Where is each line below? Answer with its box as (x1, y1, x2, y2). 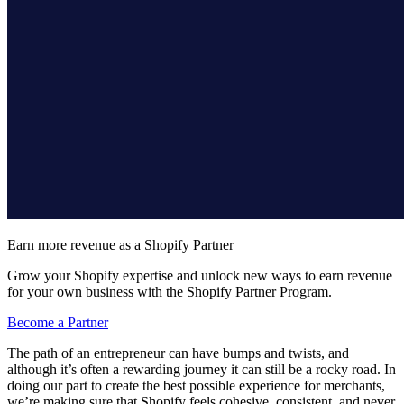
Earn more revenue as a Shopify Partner (7, 236, 234, 252)
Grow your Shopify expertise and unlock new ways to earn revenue (7, 267, 392, 283)
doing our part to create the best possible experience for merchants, (7, 377, 385, 393)
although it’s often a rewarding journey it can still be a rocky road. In (7, 361, 396, 377)
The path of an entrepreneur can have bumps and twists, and (7, 344, 349, 361)
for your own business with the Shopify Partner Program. (7, 283, 332, 299)
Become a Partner (7, 314, 108, 330)
